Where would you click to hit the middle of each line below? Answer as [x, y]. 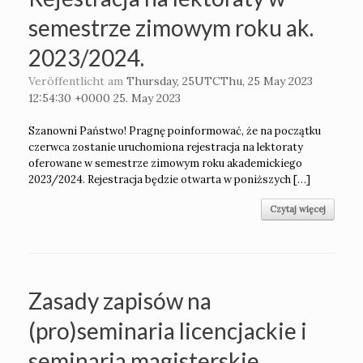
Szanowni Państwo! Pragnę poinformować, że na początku [175, 131]
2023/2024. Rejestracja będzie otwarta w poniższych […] [169, 180]
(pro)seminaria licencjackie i [168, 331]
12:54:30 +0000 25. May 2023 [105, 98]
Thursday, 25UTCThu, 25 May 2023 [220, 81]
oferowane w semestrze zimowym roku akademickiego [165, 164]
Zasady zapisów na [120, 301]
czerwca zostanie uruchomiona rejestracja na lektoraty [166, 147]
